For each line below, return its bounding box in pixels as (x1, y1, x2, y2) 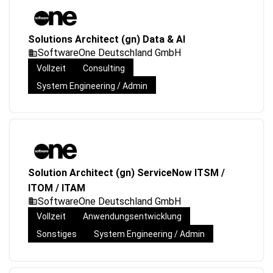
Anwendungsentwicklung (83, 211, 182, 222)
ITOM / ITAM (28, 182, 85, 194)
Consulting (83, 63, 125, 73)
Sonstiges (37, 229, 77, 239)
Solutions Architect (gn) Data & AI (28, 34, 185, 46)
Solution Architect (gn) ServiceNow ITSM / (28, 166, 225, 179)
